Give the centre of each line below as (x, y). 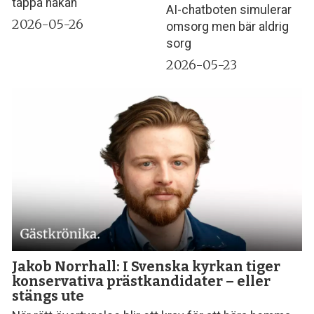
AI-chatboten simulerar (229, 10)
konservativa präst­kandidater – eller (142, 281)
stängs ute (48, 296)
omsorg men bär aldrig (228, 27)
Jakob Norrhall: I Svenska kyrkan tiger (146, 267)
